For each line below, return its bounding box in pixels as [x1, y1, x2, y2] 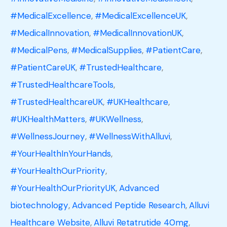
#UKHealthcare [106, 96, 168, 108]
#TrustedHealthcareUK [10, 96, 103, 108]
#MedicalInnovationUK [93, 27, 182, 39]
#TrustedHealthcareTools [10, 79, 113, 91]
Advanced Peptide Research [72, 200, 185, 211]
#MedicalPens [10, 45, 67, 56]
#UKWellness [89, 113, 141, 125]
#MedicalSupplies [71, 45, 142, 56]
